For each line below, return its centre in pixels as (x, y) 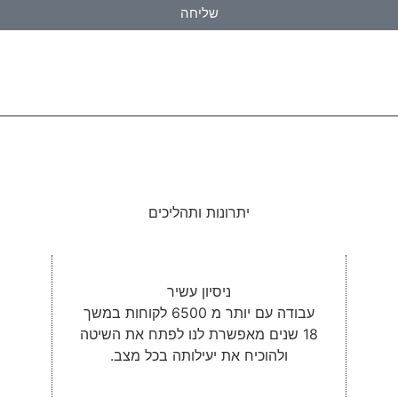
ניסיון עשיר (199, 291)
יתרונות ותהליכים (199, 213)
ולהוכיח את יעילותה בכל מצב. (199, 355)
